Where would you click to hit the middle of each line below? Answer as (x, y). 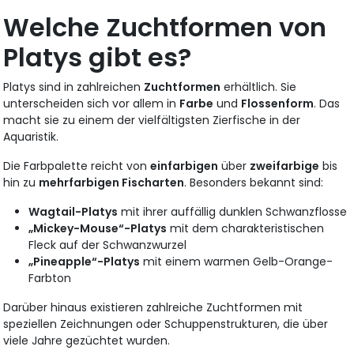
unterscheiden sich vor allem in (92, 104)
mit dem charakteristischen (246, 229)
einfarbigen (185, 166)
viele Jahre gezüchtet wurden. (87, 341)
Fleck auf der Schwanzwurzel (108, 245)
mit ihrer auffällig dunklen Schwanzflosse (233, 212)
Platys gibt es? (98, 58)
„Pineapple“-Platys (85, 262)
